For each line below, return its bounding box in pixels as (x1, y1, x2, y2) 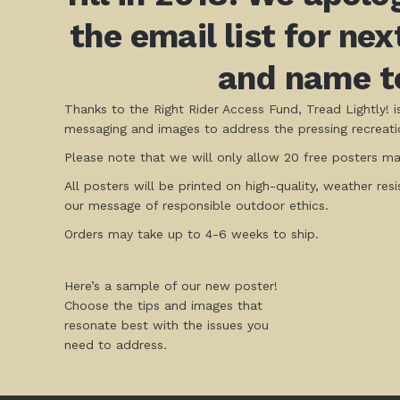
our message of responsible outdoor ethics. (64, 197, 329, 212)
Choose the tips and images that (64, 297, 262, 312)
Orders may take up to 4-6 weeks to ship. (64, 226, 319, 241)
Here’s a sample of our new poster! (64, 278, 278, 293)
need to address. (64, 337, 167, 352)
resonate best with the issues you (64, 317, 269, 332)
